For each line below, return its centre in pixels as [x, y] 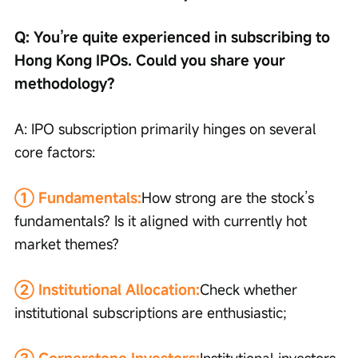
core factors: [55, 151]
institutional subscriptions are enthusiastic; [151, 312]
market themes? [67, 243]
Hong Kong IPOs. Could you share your [152, 60]
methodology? [65, 83]
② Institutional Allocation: [107, 289]
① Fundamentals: [78, 197]
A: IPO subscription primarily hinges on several [167, 128]
